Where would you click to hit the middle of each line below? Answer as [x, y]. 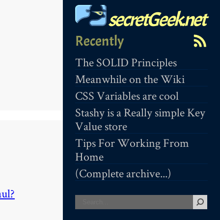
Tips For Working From [132, 143]
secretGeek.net [156, 19]
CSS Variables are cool [127, 96]
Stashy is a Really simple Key [140, 112]
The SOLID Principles [126, 62]
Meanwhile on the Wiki [130, 79]
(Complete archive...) [123, 173]
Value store [101, 126]
